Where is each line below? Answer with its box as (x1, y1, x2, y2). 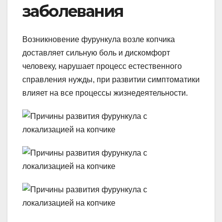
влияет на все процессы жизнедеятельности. (22, 88, 188, 97)
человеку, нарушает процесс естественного (22, 61, 182, 70)
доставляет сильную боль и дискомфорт (22, 48, 170, 57)
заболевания (22, 1, 123, 21)
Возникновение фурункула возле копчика (22, 35, 175, 44)
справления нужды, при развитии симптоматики (22, 75, 200, 84)
